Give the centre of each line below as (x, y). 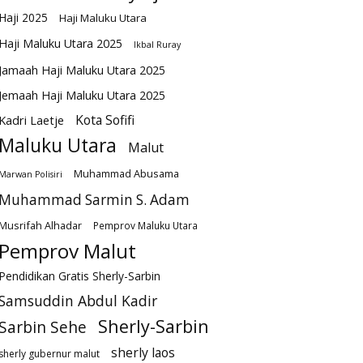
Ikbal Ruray (157, 45)
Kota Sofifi (105, 120)
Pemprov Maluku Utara (145, 226)
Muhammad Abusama (126, 174)
